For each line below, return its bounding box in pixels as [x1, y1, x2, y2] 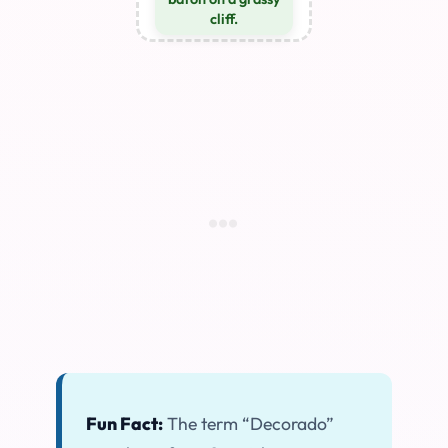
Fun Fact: [86, 411, 163, 435]
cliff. [210, 9, 238, 28]
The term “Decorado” [163, 411, 334, 435]
